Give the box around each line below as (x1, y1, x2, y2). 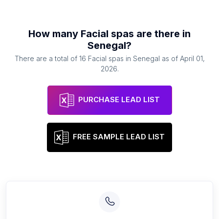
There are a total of (14, 54, 79, 63)
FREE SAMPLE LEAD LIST (73, 132, 165, 142)
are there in (134, 28, 191, 40)
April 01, (179, 54, 205, 63)
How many (28, 28, 81, 40)
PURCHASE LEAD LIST (78, 95, 160, 105)
